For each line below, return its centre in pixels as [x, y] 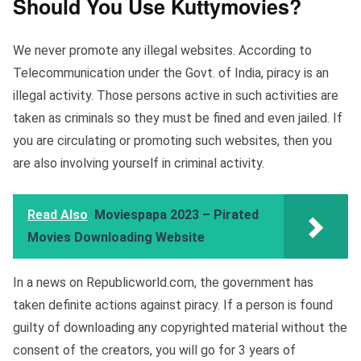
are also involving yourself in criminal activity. [139, 164]
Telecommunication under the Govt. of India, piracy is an [171, 73]
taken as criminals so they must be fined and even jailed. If [178, 118]
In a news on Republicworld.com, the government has [163, 283]
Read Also [58, 215]
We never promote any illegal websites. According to [162, 51]
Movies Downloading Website [116, 238]
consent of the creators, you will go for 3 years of [154, 351]
